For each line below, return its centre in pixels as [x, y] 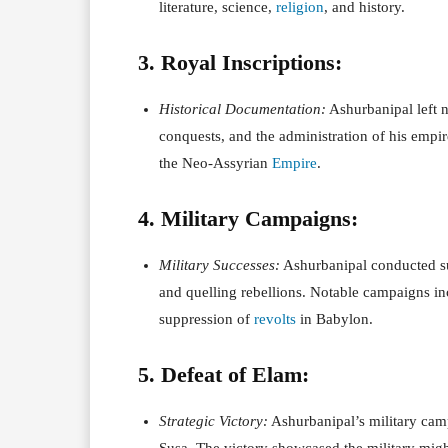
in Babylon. [334, 318]
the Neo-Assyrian [215, 162]
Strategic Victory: [213, 420]
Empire [294, 162]
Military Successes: [219, 264]
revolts [275, 318]
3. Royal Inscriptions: [240, 62]
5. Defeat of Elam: [223, 374]
